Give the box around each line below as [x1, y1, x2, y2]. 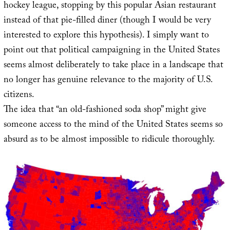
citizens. [3, 87, 34, 104]
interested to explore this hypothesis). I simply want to [3, 28, 209, 44]
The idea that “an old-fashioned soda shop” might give [3, 102, 206, 119]
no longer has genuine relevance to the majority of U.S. [3, 72, 213, 89]
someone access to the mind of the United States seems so [3, 117, 223, 133]
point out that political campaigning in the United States [3, 43, 220, 59]
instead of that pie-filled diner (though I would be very [3, 13, 211, 29]
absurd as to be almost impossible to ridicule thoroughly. [3, 132, 215, 148]
